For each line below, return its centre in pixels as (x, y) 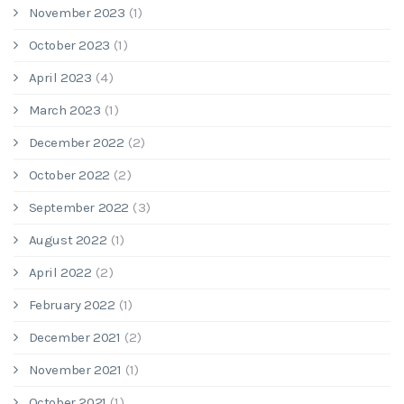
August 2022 (68, 240)
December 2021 (74, 337)
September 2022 (79, 207)
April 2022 (60, 272)
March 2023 (64, 110)
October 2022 (69, 175)
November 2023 (77, 13)
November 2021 (75, 370)
